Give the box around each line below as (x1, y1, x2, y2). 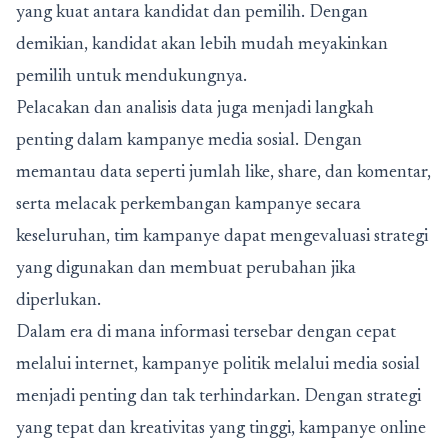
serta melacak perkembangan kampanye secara (16, 195, 361, 214)
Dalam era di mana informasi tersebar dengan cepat (16, 323, 396, 342)
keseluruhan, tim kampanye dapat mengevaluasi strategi (16, 227, 428, 246)
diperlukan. (16, 291, 101, 310)
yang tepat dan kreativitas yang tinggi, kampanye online (16, 419, 426, 438)
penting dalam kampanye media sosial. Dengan (16, 131, 362, 150)
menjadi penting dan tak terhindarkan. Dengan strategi (16, 387, 421, 406)
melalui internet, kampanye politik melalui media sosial (16, 355, 420, 374)
